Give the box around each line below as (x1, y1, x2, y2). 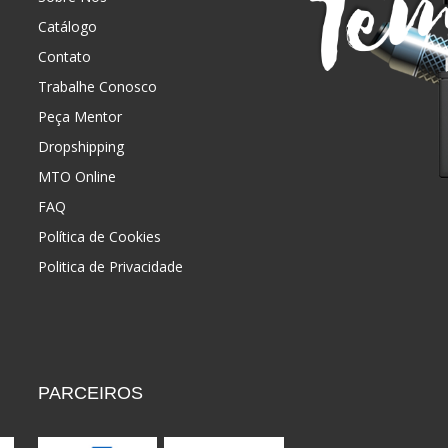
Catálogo (37, 17, 97, 37)
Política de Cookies (37, 227, 161, 247)
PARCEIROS (37, 383, 143, 404)
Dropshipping (37, 137, 124, 157)
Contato (37, 47, 91, 67)
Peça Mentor (37, 107, 122, 127)
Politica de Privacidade (37, 257, 183, 277)
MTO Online (37, 167, 116, 187)
